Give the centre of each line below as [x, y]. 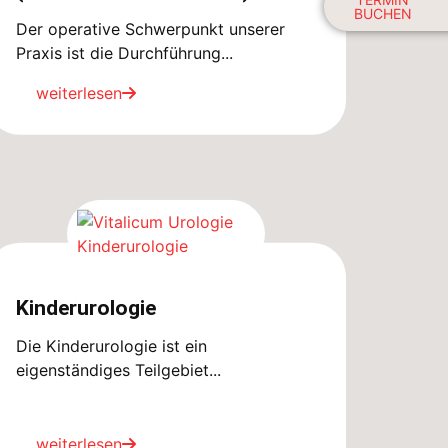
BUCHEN [382, 14]
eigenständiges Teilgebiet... [118, 369]
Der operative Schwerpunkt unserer [150, 29]
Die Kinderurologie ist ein [111, 345]
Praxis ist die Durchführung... [124, 53]
